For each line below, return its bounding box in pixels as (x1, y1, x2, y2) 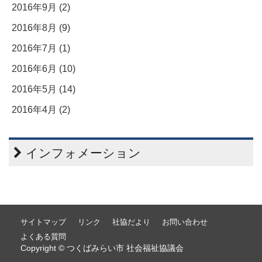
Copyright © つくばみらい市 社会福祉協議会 (20, 244, 184, 253)
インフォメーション (22, 146, 141, 160)
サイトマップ (20, 218, 66, 227)
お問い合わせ (162, 218, 208, 227)
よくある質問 (20, 232, 66, 242)
